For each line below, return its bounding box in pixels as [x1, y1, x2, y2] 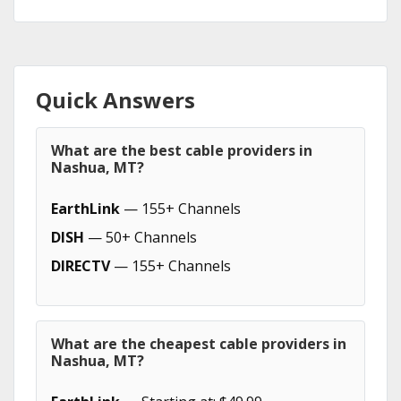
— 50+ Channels [84, 227, 197, 247]
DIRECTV [51, 256, 110, 276]
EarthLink [51, 199, 120, 218]
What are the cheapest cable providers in [51, 334, 346, 354]
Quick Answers [36, 85, 195, 115]
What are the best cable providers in [51, 141, 312, 160]
